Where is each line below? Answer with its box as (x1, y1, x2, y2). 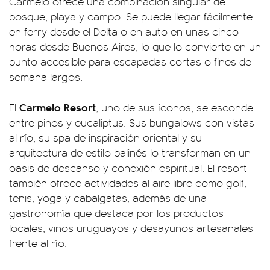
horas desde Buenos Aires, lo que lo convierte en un (9, 39, 261, 54)
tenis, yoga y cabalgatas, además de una (9, 190, 207, 205)
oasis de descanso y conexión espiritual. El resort (9, 160, 247, 175)
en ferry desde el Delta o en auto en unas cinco (9, 24, 239, 39)
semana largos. (9, 69, 83, 84)
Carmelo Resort (19, 99, 96, 115)
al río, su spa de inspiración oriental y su (9, 130, 202, 145)
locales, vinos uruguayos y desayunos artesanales (9, 221, 253, 235)
